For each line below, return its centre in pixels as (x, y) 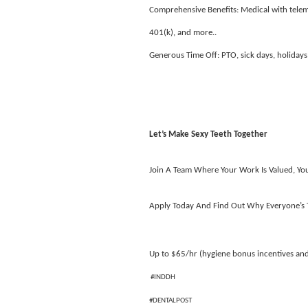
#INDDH (162, 277)
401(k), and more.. (183, 32)
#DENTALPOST (170, 300)
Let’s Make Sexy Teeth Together (208, 135)
